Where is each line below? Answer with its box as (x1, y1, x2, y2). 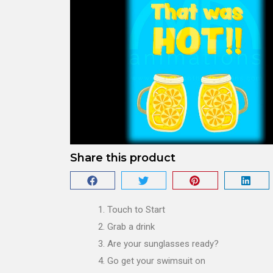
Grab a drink (107, 221, 155, 233)
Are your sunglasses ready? (107, 238, 219, 250)
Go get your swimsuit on (107, 255, 205, 267)
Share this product (70, 151, 175, 165)
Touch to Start (107, 204, 165, 216)
